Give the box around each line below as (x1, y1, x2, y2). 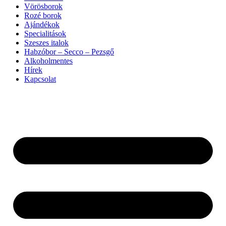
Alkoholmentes (24, 56, 73, 65)
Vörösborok (24, 2, 63, 11)
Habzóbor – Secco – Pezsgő (24, 47, 114, 56)
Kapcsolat (24, 75, 56, 83)
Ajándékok (24, 20, 60, 29)
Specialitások (24, 29, 66, 38)
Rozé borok (24, 11, 62, 20)
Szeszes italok (24, 38, 69, 47)
